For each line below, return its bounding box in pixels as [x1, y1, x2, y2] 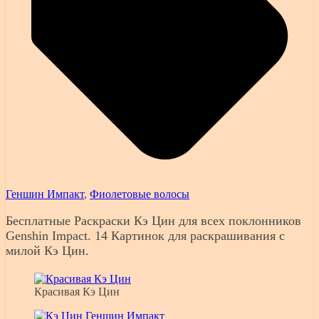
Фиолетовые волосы [90, 188, 189, 201]
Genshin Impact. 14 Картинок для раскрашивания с [6, 229, 285, 244]
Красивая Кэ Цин [34, 286, 120, 298]
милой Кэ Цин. [6, 244, 89, 258]
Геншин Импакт [6, 188, 84, 201]
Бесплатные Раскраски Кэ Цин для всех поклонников [6, 214, 301, 229]
